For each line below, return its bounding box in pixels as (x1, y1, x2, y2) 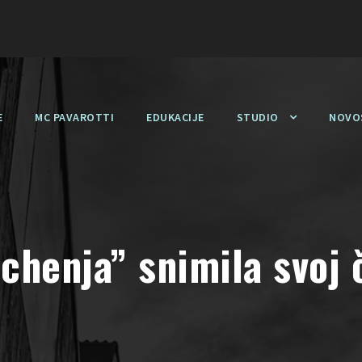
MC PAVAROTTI (35, 110, 114, 124)
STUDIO (236, 110, 279, 124)
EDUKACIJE (146, 110, 204, 124)
